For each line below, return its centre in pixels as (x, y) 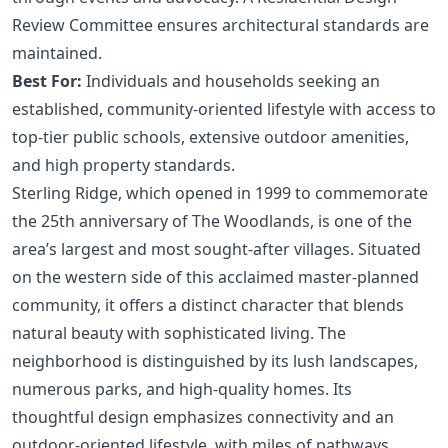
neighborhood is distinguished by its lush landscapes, (215, 360)
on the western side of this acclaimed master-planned (215, 276)
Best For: (47, 80)
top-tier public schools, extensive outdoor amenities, (210, 136)
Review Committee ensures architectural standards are (220, 24)
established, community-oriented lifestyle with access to (224, 108)
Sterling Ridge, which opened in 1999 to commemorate (220, 192)
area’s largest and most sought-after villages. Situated (216, 248)
